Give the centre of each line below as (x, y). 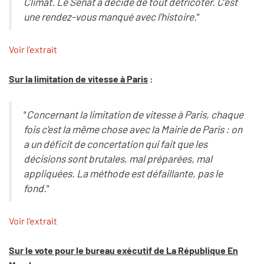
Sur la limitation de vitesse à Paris (78, 79)
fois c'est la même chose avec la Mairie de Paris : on (133, 129)
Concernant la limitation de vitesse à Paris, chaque (135, 114)
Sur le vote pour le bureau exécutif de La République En (123, 250)
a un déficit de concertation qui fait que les (115, 143)
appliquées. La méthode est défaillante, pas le (123, 173)
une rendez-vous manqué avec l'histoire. (110, 16)
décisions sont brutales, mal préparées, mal (118, 158)
